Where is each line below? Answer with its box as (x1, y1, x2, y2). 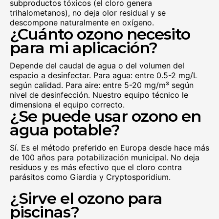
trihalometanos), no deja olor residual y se (10, 8, 166, 18)
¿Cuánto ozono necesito (10, 24, 190, 44)
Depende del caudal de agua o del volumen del (10, 61, 184, 70)
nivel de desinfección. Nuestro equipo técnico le (10, 90, 188, 100)
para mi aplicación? (10, 38, 157, 57)
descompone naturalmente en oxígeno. (10, 18, 154, 27)
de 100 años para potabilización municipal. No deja (10, 153, 199, 162)
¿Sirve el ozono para (10, 189, 162, 208)
